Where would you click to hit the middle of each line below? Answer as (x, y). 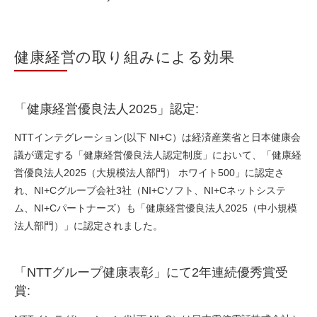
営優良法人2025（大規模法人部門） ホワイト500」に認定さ (149, 173)
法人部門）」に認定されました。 (88, 226)
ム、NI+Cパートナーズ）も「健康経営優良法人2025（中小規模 (156, 208)
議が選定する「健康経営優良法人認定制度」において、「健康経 (158, 155)
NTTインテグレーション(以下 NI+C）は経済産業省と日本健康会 (157, 138)
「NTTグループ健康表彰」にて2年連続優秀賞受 (151, 273)
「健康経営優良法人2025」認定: (106, 109)
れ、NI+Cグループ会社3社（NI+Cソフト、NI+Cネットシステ (150, 191)
